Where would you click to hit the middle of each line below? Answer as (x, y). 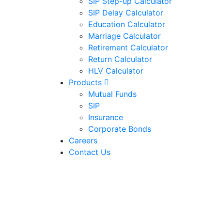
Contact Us (90, 152)
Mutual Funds (112, 94)
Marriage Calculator (124, 36)
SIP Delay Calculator (126, 13)
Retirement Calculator (128, 47)
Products (85, 82)
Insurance (106, 117)
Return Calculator (120, 59)
